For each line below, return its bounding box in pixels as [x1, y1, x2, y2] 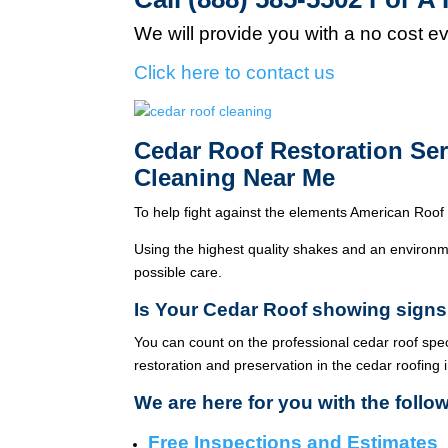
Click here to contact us [134, 61, 336, 83]
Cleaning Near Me [134, 163, 336, 191]
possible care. [134, 263, 223, 280]
